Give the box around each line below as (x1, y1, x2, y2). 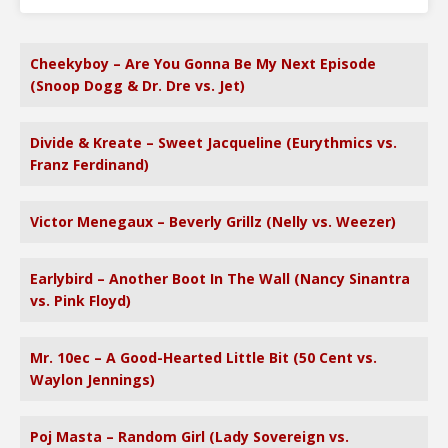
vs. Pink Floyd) (30, 291, 131, 310)
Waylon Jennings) (30, 370, 155, 389)
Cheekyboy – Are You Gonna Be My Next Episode (30, 54, 376, 73)
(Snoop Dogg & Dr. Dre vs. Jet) (30, 76, 245, 95)
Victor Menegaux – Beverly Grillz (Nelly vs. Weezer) (30, 212, 396, 231)
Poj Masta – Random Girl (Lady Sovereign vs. (30, 427, 349, 446)
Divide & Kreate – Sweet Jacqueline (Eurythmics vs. (30, 133, 397, 152)
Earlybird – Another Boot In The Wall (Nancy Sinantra (30, 269, 410, 288)
